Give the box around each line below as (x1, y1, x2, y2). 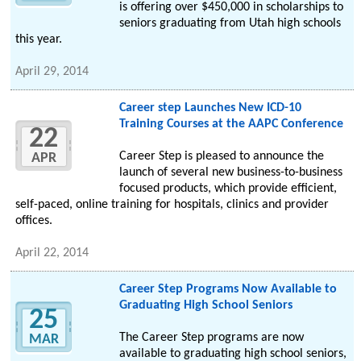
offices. (15, 214, 53, 228)
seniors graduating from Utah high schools (118, 17, 341, 31)
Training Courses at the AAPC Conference (118, 118, 343, 131)
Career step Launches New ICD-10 (118, 102, 301, 115)
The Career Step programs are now (118, 331, 304, 345)
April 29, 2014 (15, 65, 89, 79)
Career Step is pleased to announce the (118, 150, 324, 164)
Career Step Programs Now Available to (118, 283, 337, 297)
